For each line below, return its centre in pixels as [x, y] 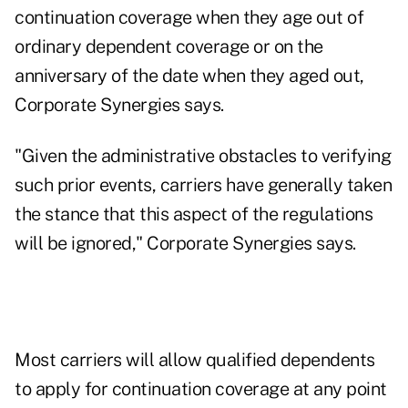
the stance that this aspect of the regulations [194, 214]
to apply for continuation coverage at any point [201, 389]
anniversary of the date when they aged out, [189, 76]
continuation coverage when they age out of [189, 18]
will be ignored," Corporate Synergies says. [185, 244]
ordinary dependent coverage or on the [169, 47]
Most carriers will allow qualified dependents [195, 360]
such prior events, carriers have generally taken [203, 185]
